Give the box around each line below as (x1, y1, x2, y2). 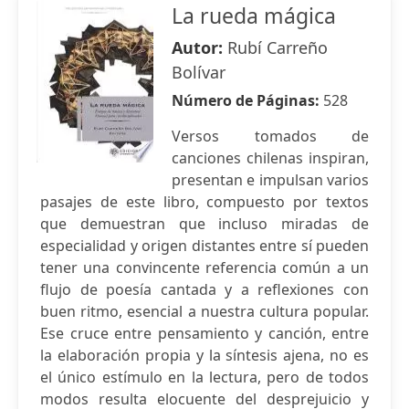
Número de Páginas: (172, 90, 323, 110)
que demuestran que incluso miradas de (40, 214, 369, 234)
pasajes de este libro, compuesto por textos (40, 192, 369, 212)
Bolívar (172, 61, 225, 83)
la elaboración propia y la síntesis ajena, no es (40, 345, 369, 365)
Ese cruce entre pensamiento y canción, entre (40, 323, 369, 343)
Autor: (172, 37, 227, 58)
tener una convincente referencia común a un (40, 257, 369, 278)
